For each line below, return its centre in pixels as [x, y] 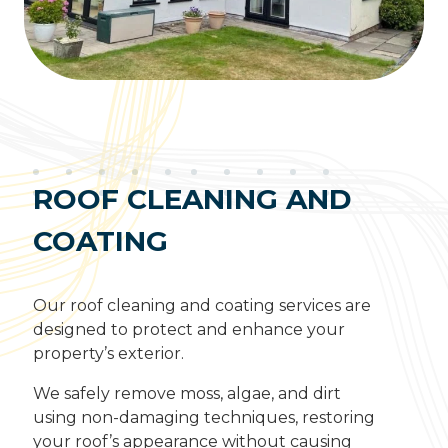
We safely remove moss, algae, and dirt [186, 394]
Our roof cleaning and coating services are [201, 306]
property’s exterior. [108, 354]
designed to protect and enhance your [188, 330]
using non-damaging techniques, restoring [203, 418]
